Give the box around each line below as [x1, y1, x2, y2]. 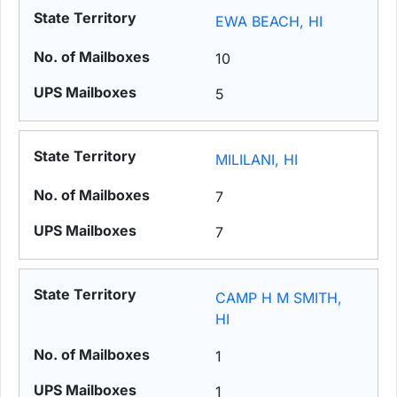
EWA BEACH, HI [215, 12, 323, 31]
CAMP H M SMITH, [215, 289, 343, 307]
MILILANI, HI [215, 151, 299, 169]
